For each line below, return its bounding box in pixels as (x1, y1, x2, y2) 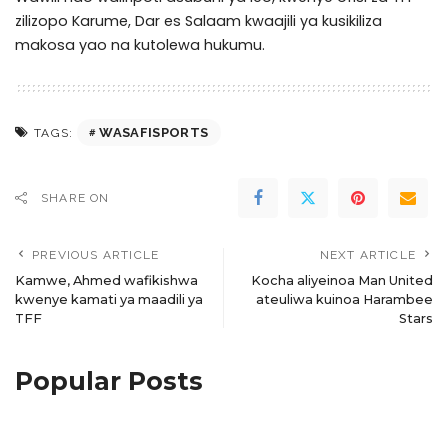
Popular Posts (15, 366, 203, 396)
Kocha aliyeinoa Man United (251, 273, 433, 288)
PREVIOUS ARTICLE (32, 248, 160, 262)
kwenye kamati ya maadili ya (15, 292, 203, 307)
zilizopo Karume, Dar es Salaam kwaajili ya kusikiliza (15, 11, 382, 31)
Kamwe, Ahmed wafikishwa (15, 273, 198, 288)
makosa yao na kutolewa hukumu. (15, 35, 265, 55)
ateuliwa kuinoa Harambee (256, 292, 433, 307)
